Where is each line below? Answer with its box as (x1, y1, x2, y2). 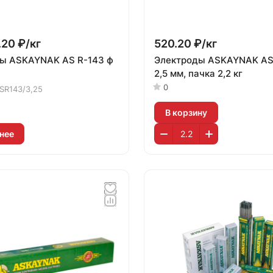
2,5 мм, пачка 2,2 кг (154, 68, 243, 79)
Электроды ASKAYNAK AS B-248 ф (154, 54, 208, 66)
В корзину (165, 107, 207, 118)
